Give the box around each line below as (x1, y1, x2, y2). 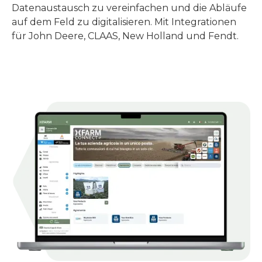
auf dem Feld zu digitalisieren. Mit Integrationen (12, 16, 236, 28)
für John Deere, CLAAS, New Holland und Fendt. (12, 30, 239, 42)
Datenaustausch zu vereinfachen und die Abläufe (12, 2, 247, 14)
